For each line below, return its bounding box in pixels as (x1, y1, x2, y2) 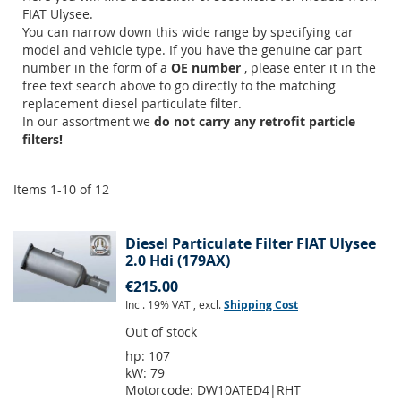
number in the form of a (22, 59, 171, 77)
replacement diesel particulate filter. (22, 95, 242, 113)
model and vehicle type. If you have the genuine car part (22, 41, 362, 59)
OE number (171, 59, 244, 77)
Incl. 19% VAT (125, 297, 193, 312)
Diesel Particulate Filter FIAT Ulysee (125, 234, 376, 254)
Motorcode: (125, 381, 197, 399)
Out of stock (125, 323, 197, 341)
